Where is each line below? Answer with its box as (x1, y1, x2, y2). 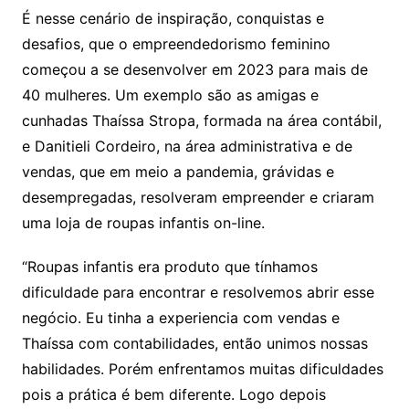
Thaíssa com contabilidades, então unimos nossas (21, 333, 368, 352)
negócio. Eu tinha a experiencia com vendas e (21, 308, 340, 327)
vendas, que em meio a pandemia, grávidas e (21, 162, 334, 181)
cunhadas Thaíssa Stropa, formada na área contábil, (21, 110, 382, 130)
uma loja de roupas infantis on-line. (21, 213, 265, 232)
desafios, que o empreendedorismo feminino (21, 34, 330, 53)
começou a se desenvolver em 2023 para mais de (21, 59, 368, 79)
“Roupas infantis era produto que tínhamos (21, 257, 318, 276)
